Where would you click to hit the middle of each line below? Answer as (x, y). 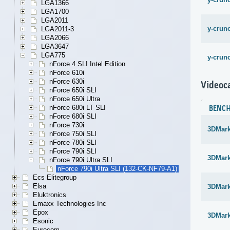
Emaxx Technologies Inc (70, 204)
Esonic (43, 221)
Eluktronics (50, 195)
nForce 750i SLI (73, 134)
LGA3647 (55, 47)
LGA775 (53, 55)
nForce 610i (67, 73)
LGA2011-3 (57, 29)
